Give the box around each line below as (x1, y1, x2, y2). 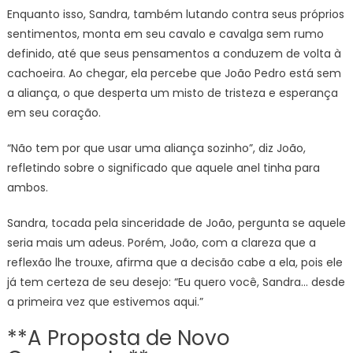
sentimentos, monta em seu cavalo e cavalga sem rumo (6, 26, 324, 42)
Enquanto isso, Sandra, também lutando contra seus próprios (6, 6, 344, 22)
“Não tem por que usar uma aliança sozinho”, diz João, (6, 140, 306, 156)
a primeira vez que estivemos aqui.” (6, 294, 203, 310)
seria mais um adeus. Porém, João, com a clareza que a (6, 235, 316, 251)
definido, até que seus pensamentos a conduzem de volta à (6, 46, 341, 61)
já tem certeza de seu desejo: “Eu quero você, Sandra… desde (6, 274, 345, 290)
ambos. (6, 180, 48, 195)
